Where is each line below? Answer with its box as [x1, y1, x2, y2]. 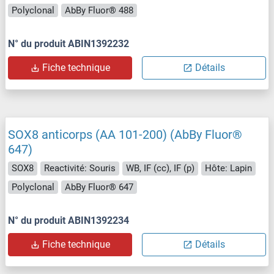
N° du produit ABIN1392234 [8, 215, 129, 227]
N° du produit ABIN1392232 [8, 38, 129, 50]
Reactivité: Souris [44, 163, 116, 174]
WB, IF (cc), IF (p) [126, 163, 194, 174]
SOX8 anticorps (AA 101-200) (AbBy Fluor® [8, 127, 242, 143]
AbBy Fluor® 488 [65, 4, 133, 16]
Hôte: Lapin [205, 163, 252, 174]
